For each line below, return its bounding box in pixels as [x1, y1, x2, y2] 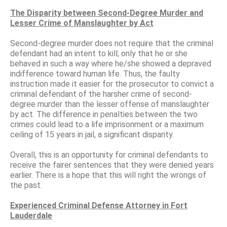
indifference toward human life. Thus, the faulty [10, 68, 180, 79]
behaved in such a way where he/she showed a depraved [10, 58, 211, 68]
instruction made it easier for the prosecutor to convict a [10, 79, 214, 89]
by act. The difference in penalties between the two [10, 109, 198, 119]
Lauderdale [10, 210, 52, 220]
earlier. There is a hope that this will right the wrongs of [10, 170, 206, 180]
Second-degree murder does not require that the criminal [10, 38, 213, 48]
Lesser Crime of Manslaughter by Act [10, 18, 154, 28]
